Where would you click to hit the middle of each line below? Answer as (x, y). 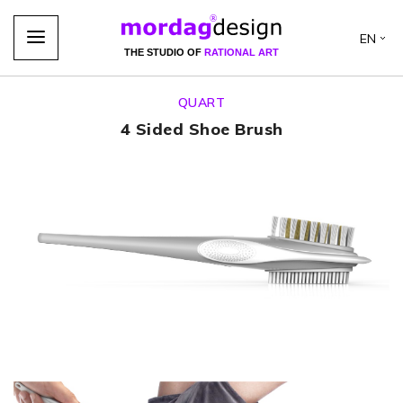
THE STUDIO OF (164, 52)
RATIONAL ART (242, 52)
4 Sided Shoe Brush (201, 129)
